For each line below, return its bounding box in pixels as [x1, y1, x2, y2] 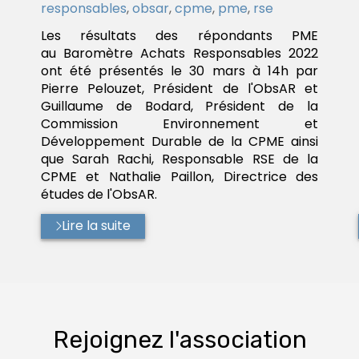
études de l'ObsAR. [40, 185, 157, 204]
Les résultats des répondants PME [40, 26, 319, 46]
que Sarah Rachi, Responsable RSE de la [40, 150, 319, 169]
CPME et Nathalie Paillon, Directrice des [40, 167, 319, 187]
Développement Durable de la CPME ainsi [40, 132, 319, 151]
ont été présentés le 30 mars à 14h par [40, 62, 319, 81]
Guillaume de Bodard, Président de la [40, 97, 319, 116]
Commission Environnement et [40, 115, 319, 134]
